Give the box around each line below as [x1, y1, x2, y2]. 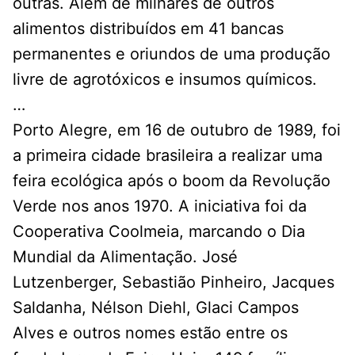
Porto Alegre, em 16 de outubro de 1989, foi [13, 120, 341, 139]
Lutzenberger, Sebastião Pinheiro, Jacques [13, 272, 334, 292]
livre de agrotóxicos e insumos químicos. [13, 69, 317, 89]
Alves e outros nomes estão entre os [13, 323, 288, 342]
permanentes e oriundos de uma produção [13, 44, 330, 63]
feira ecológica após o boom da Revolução [13, 170, 330, 190]
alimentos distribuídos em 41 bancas [13, 18, 284, 38]
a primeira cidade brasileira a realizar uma [13, 145, 323, 165]
